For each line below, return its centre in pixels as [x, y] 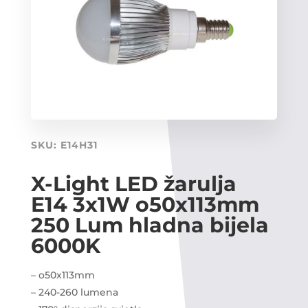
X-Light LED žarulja [133, 184]
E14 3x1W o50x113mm [145, 204]
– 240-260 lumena [74, 292]
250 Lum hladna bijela [150, 225]
